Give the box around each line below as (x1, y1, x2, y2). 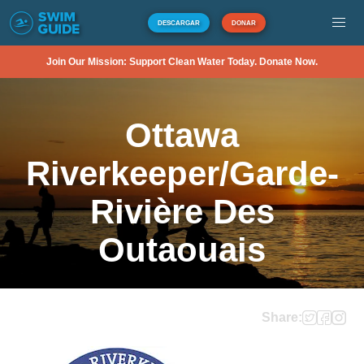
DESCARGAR (157, 19, 200, 27)
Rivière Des (89, 193, 275, 231)
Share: (261, 310, 302, 324)
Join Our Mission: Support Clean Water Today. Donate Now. (46, 56, 318, 67)
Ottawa (125, 116, 239, 154)
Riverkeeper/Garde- (25, 154, 339, 193)
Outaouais (98, 231, 266, 269)
